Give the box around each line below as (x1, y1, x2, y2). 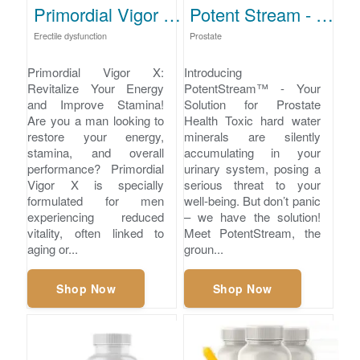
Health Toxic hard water (183, 111, 321, 129)
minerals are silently (183, 127, 321, 145)
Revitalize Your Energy (27, 79, 165, 96)
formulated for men (27, 191, 165, 209)
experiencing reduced (27, 207, 165, 225)
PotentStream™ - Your (183, 79, 321, 96)
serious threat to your (183, 175, 321, 193)
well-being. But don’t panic (183, 191, 321, 209)
